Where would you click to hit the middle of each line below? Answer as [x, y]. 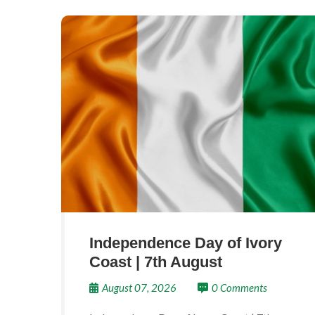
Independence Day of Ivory [186, 243]
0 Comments [239, 288]
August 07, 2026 [139, 288]
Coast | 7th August [156, 262]
